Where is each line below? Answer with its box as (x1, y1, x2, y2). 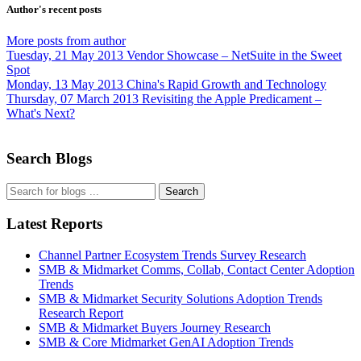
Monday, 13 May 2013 (6, 77, 123, 91)
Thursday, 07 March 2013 (6, 91, 139, 106)
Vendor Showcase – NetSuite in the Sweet (127, 48, 342, 62)
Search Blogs (6, 150, 92, 168)
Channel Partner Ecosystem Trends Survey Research (39, 247, 306, 262)
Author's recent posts (6, 2, 102, 15)
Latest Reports (6, 214, 102, 232)
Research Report (39, 305, 123, 320)
